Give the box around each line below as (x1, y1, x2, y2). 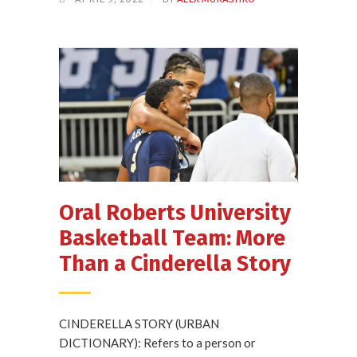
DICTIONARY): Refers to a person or (59, 335, 256, 351)
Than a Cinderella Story (59, 251, 291, 277)
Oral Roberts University (59, 200, 291, 226)
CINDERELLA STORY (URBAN (59, 316, 219, 331)
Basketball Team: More (59, 226, 285, 252)
